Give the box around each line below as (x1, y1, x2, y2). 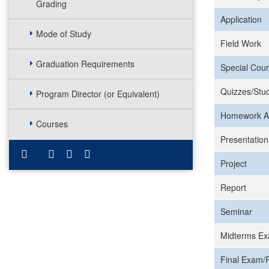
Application (220, 13, 262, 25)
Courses (36, 118, 68, 130)
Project (220, 157, 247, 169)
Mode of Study (36, 28, 91, 40)
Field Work (220, 37, 261, 49)
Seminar (220, 205, 252, 217)
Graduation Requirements (36, 58, 134, 70)
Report (220, 181, 246, 193)
